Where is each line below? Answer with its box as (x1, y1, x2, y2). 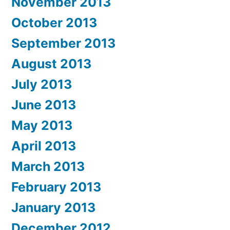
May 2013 (11, 117, 72, 133)
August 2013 (11, 55, 91, 71)
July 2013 (11, 76, 72, 92)
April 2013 (11, 138, 76, 154)
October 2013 (11, 14, 97, 30)
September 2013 (11, 35, 116, 51)
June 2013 (11, 97, 76, 112)
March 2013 (11, 158, 85, 174)
